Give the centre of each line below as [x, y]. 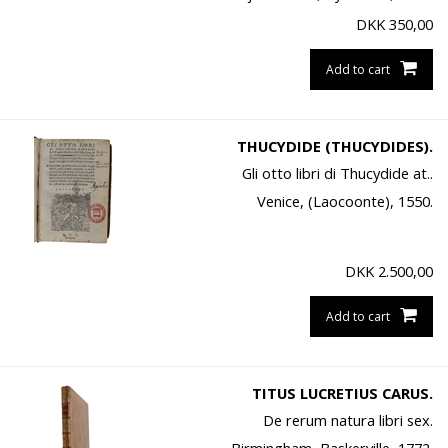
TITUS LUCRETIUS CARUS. [342, 393]
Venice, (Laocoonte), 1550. [344, 201]
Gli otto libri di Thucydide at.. [337, 173]
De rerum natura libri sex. [347, 420]
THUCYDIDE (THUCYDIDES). [334, 146]
